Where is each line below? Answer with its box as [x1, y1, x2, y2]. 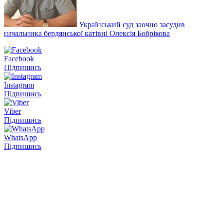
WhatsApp [4, 133, 37, 142]
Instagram [4, 80, 34, 89]
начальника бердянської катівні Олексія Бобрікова [4, 29, 170, 37]
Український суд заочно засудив [79, 20, 185, 29]
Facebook [4, 54, 34, 63]
